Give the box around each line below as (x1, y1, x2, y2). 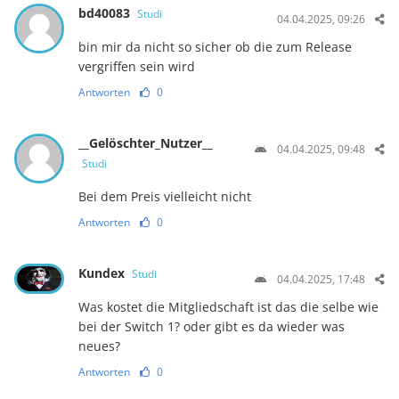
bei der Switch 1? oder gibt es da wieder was (77, 318, 345, 336)
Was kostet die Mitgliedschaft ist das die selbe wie (77, 298, 379, 316)
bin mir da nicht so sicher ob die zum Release (77, 38, 352, 56)
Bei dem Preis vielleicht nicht (77, 188, 251, 206)
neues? (77, 338, 120, 355)
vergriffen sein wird (77, 58, 195, 76)
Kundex (77, 265, 128, 282)
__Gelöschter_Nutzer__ (77, 134, 213, 152)
